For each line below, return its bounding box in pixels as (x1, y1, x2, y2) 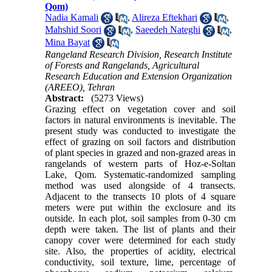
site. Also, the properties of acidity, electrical (45, 245, 236, 256)
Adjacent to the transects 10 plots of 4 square (45, 191, 236, 202)
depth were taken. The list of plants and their (45, 223, 236, 234)
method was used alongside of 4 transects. (45, 180, 236, 191)
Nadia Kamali (45, 12, 99, 22)
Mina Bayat (45, 36, 90, 47)
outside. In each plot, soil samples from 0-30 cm (45, 212, 236, 223)
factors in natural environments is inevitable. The (45, 114, 236, 125)
